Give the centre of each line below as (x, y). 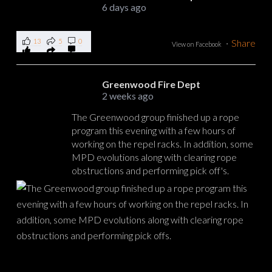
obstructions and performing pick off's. (150, 171)
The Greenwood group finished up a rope (155, 117)
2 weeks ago (127, 96)
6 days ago (124, 7)
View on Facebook (197, 44)
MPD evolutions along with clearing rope (154, 157)
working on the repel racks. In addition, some (162, 144)
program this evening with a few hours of (153, 131)
